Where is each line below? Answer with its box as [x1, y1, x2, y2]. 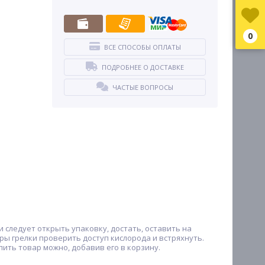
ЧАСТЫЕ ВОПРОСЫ [112, 83, 173, 92]
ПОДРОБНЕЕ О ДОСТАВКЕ [102, 63, 184, 72]
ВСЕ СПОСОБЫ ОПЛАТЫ [104, 43, 181, 51]
